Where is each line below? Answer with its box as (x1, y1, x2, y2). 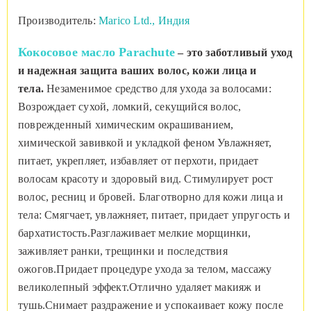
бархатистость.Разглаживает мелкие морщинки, (18, 227, 251, 239)
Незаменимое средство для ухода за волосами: (47, 83, 271, 95)
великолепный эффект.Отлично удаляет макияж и (18, 281, 261, 294)
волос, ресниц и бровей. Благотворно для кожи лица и (18, 191, 284, 203)
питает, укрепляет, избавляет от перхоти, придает (18, 155, 259, 167)
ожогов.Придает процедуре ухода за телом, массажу (18, 263, 272, 276)
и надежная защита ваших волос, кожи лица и (18, 65, 257, 77)
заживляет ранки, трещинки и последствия (18, 245, 228, 258)
